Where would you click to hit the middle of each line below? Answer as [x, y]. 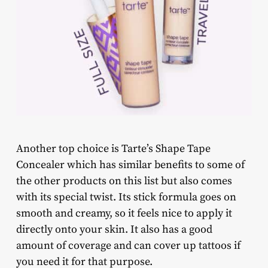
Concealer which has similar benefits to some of [130, 165]
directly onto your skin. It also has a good [114, 230]
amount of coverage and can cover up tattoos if [128, 246]
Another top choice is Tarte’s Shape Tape [113, 149]
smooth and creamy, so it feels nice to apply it [124, 214]
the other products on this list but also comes [124, 181]
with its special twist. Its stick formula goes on [126, 197]
